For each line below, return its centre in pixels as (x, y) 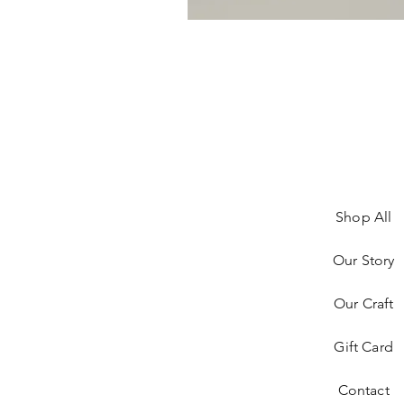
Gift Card (363, 347)
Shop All (364, 217)
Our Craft (363, 303)
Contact (363, 390)
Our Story (363, 260)
